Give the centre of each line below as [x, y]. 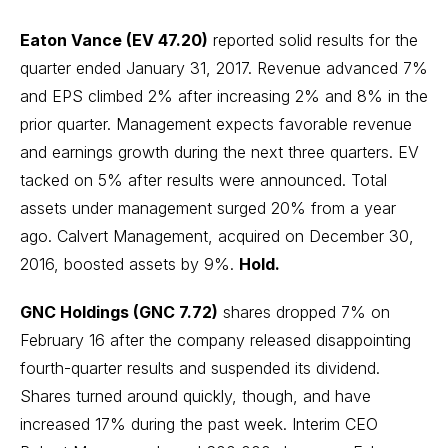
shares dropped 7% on [304, 312]
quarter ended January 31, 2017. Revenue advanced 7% [224, 68]
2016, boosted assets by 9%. [129, 264]
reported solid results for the [313, 40]
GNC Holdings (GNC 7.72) [119, 312]
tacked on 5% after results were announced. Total [203, 180]
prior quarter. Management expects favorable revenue [216, 124]
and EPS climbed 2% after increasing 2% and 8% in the [224, 96]
